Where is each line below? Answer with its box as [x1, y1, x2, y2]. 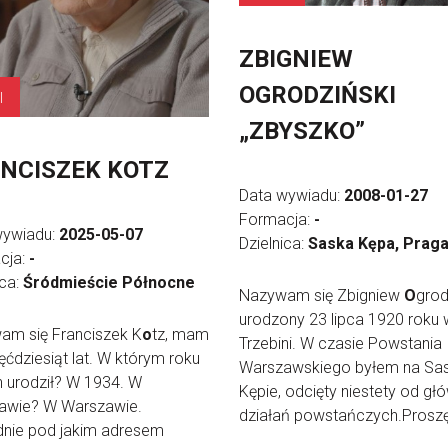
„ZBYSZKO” [239, 116, 365, 145]
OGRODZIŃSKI [239, 80, 396, 109]
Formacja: [239, 209, 314, 229]
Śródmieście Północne [23, 273, 195, 292]
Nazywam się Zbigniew [239, 285, 404, 305]
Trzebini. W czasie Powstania [239, 333, 442, 353]
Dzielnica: [239, 233, 308, 253]
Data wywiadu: [239, 185, 344, 205]
